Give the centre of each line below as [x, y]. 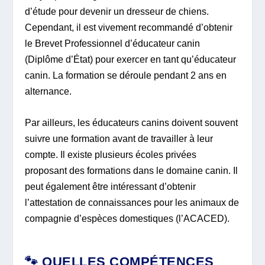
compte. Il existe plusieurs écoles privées [111, 155]
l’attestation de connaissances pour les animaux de [132, 203]
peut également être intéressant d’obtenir [111, 187]
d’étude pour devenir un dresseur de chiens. [117, 12]
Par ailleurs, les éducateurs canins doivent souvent [132, 123]
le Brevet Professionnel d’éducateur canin [113, 44]
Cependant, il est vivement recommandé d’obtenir [129, 28]
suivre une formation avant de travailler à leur [119, 139]
